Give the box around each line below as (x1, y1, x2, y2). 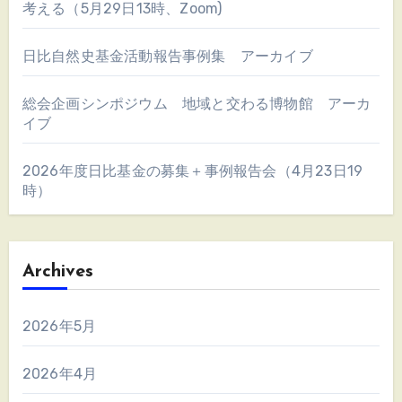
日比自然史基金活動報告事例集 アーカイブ (22, 47, 313, 65)
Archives (22, 262, 93, 281)
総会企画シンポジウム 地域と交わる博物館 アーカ (22, 94, 371, 112)
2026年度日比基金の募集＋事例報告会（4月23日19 (22, 162, 363, 179)
